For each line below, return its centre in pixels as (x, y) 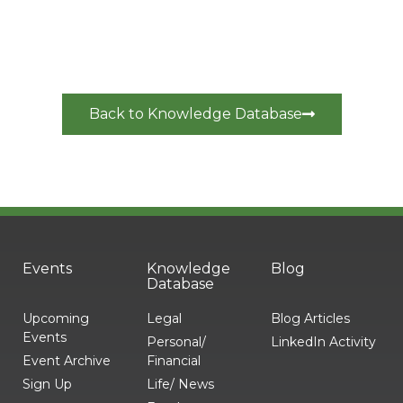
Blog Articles (310, 318)
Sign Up (47, 384)
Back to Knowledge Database (195, 113)
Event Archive (67, 360)
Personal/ (176, 341)
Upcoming (56, 318)
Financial (173, 360)
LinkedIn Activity (323, 341)
